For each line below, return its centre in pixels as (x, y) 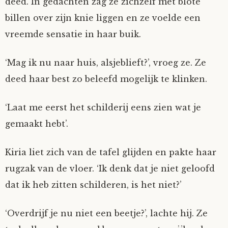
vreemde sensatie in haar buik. (73, 34)
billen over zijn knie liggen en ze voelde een (103, 18)
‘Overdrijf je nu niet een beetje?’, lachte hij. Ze (106, 213)
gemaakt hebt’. (37, 124)
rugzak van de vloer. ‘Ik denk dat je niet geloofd (110, 168)
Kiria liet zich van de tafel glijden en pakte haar (111, 152)
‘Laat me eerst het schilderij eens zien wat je (103, 107)
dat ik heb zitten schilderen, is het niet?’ (93, 185)
